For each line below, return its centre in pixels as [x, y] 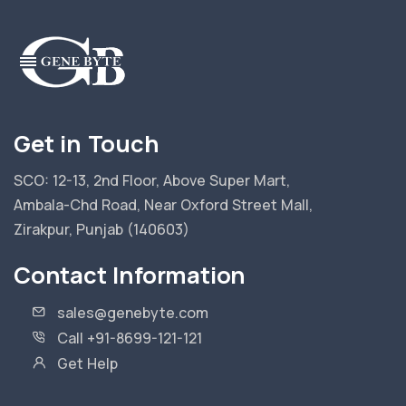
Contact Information [130, 275]
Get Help [87, 363]
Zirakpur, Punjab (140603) [101, 229]
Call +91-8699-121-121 [130, 338]
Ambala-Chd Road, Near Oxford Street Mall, [163, 204]
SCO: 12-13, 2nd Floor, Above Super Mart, [152, 180]
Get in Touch [87, 143]
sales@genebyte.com [133, 312]
